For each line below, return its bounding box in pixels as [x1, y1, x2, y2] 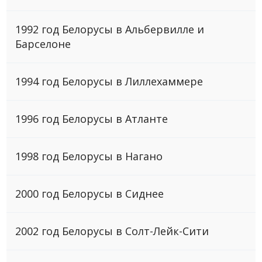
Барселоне [15, 36, 71, 51]
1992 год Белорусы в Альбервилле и [15, 22, 205, 36]
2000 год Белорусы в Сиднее [15, 186, 164, 201]
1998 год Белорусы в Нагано [15, 149, 163, 163]
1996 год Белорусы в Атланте [15, 111, 168, 126]
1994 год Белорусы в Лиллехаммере [15, 74, 204, 88]
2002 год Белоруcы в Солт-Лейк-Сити [15, 223, 209, 238]
